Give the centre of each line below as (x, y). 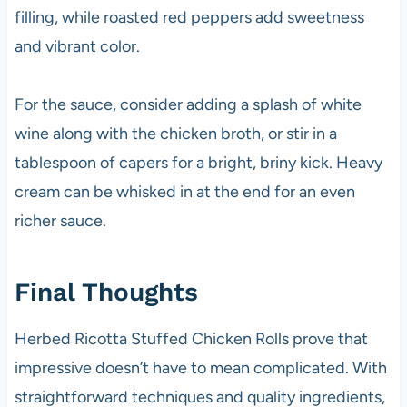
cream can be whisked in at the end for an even (184, 192)
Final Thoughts (106, 293)
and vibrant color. (77, 47)
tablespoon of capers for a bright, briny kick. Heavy (198, 163)
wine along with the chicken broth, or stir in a (175, 134)
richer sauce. (60, 221)
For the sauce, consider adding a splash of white (188, 105)
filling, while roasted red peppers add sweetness (189, 18)
